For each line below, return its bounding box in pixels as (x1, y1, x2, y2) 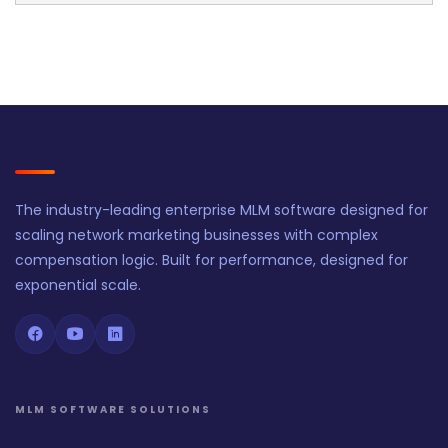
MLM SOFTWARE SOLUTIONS (15, 402, 211, 418)
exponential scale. (15, 275, 141, 296)
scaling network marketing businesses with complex (15, 225, 378, 246)
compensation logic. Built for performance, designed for (15, 250, 408, 271)
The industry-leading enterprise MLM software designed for (15, 200, 428, 221)
